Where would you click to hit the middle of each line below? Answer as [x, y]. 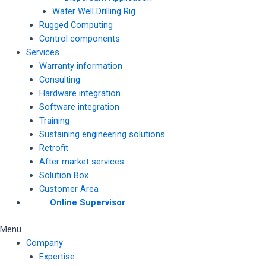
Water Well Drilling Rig [94, 12]
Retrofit [53, 148]
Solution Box [64, 175]
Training [54, 121]
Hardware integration [80, 94]
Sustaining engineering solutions [102, 134]
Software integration [79, 107]
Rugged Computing [76, 25]
